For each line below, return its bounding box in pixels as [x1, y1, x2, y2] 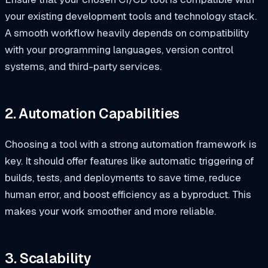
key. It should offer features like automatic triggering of [5, 154, 254, 168]
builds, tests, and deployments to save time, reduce [5, 171, 241, 185]
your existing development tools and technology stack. [5, 10, 257, 23]
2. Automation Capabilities [5, 104, 180, 123]
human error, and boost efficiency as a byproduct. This [5, 188, 251, 202]
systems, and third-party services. [5, 60, 162, 74]
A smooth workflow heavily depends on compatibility [5, 26, 249, 40]
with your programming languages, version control [5, 43, 233, 57]
